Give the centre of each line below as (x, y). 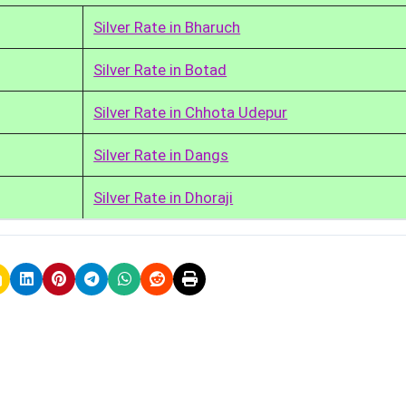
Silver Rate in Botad (160, 69)
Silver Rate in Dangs (161, 155)
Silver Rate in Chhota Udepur (191, 112)
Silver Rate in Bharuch (167, 27)
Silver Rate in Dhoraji (164, 197)
